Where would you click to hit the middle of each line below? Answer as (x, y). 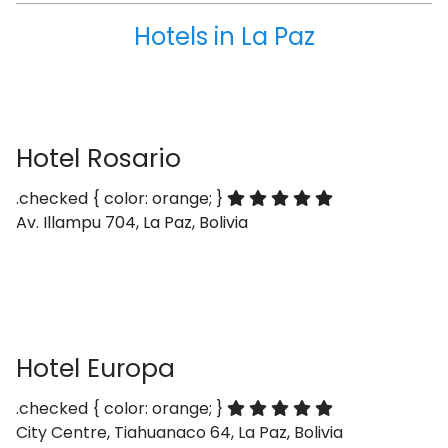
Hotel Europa (95, 368)
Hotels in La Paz (224, 36)
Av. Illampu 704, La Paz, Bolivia (132, 222)
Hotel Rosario (98, 158)
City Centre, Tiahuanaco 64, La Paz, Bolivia (179, 432)
